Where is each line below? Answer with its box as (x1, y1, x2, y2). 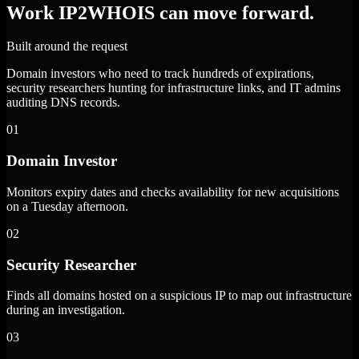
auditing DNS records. (6, 95, 120, 110)
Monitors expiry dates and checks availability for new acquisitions (6, 184, 339, 199)
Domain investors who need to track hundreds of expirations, (6, 67, 314, 81)
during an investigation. (6, 303, 125, 317)
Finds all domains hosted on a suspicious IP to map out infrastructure (6, 288, 352, 303)
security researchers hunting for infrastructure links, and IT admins (6, 81, 341, 95)
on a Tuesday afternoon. (6, 199, 128, 213)
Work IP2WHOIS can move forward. (6, 2, 314, 23)
